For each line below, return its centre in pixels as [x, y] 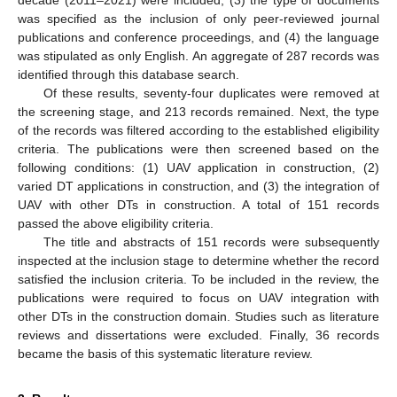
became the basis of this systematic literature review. [165, 353]
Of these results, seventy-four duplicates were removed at [211, 93]
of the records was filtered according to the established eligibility [198, 130]
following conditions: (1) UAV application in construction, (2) [198, 167]
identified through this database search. [128, 74]
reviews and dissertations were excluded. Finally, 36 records [198, 335]
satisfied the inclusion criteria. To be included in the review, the [198, 279]
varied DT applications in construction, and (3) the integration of [198, 186]
